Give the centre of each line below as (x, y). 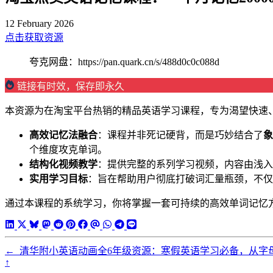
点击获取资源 (34, 38)
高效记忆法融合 (63, 135)
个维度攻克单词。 (68, 150)
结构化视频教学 (63, 165)
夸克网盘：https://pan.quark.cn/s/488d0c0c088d (124, 62)
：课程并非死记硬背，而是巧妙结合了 (180, 135)
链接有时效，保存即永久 (71, 87)
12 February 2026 (39, 24)
